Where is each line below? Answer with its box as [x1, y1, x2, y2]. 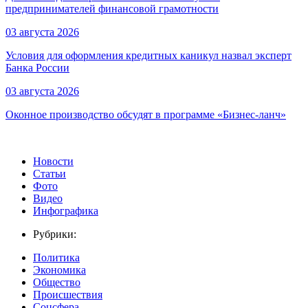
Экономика [33, 264, 86, 276]
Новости [33, 155, 74, 168]
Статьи [33, 168, 66, 180]
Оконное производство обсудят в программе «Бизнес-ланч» [5, 109, 286, 121]
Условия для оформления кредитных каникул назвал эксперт [5, 49, 291, 62]
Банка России [5, 62, 69, 74]
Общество [33, 276, 80, 289]
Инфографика [33, 205, 98, 217]
